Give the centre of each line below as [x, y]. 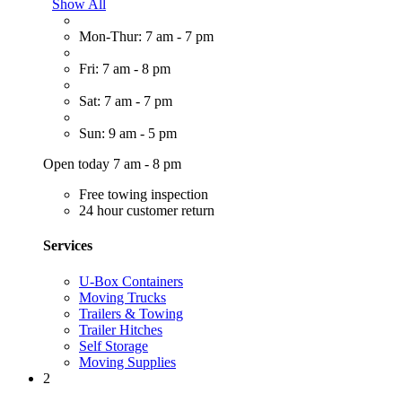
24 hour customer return [147, 211]
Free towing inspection [144, 195]
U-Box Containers [131, 281]
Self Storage [114, 345]
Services [68, 246]
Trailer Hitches [121, 329]
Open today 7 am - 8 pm [112, 164]
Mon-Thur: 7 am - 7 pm [146, 37]
